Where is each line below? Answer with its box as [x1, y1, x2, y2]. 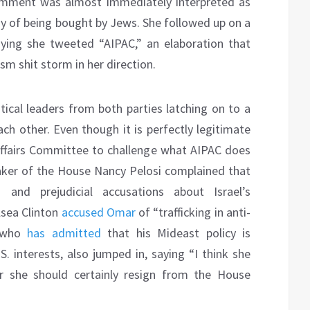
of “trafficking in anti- [135, 204, 251, 221]
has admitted [27, 225, 101, 241]
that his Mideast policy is [100, 225, 251, 241]
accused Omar [61, 204, 136, 221]
